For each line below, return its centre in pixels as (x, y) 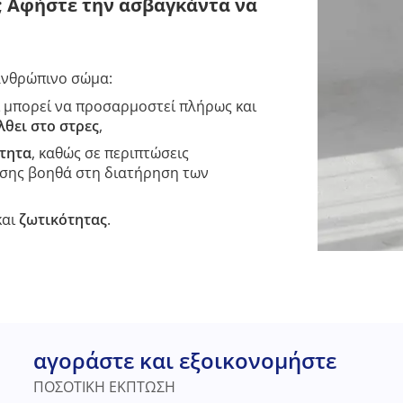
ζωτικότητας (63, 219)
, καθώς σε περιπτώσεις (110, 153)
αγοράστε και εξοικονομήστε (184, 360)
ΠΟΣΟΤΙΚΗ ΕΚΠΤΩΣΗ (104, 387)
